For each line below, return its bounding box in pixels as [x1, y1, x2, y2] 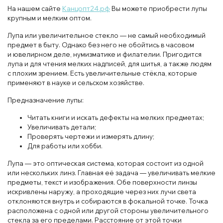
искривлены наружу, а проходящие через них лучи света [7, 187, 196, 196]
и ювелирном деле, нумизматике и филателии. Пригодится [7, 50, 202, 58]
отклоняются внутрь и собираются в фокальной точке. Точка [7, 197, 208, 205]
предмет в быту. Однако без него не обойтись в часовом [7, 40, 194, 49]
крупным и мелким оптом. [7, 13, 92, 22]
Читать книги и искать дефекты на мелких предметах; [27, 113, 204, 121]
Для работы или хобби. [27, 141, 103, 150]
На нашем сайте [7, 4, 62, 12]
